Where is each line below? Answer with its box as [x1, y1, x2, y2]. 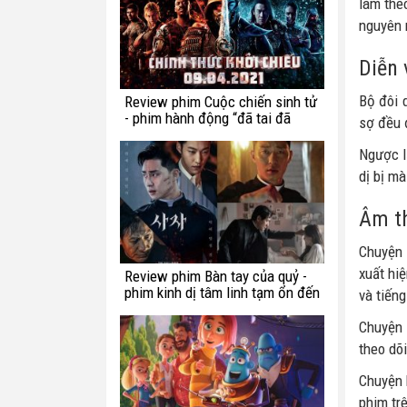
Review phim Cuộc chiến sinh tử [124, 93, 317, 111]
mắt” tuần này [124, 125, 207, 144]
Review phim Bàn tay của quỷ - [124, 267, 307, 285]
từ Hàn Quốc [124, 300, 200, 318]
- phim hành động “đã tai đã [124, 109, 291, 127]
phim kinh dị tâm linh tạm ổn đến [124, 283, 320, 302]
